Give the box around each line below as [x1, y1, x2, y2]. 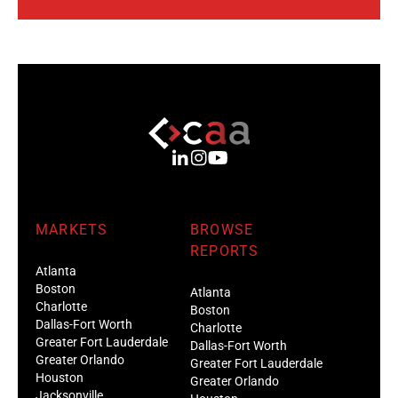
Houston [36, 370, 84, 385]
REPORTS [190, 242, 259, 259]
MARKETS [36, 220, 108, 238]
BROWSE [190, 220, 254, 238]
